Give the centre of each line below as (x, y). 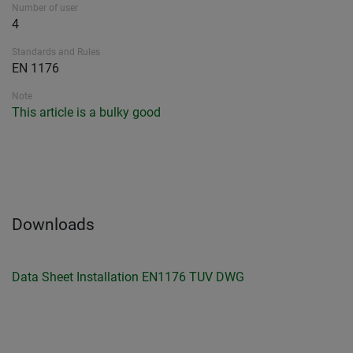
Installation (108, 277)
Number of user (45, 8)
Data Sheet (43, 277)
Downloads (53, 225)
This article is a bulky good (86, 113)
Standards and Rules (56, 52)
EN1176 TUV (177, 277)
